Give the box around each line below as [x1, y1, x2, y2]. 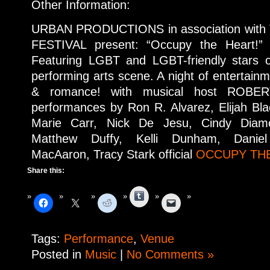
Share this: [27, 166, 64, 175]
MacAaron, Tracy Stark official [31, 147, 196, 161]
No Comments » [127, 247, 214, 261]
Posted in [31, 247, 85, 261]
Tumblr [144, 189, 170, 200]
